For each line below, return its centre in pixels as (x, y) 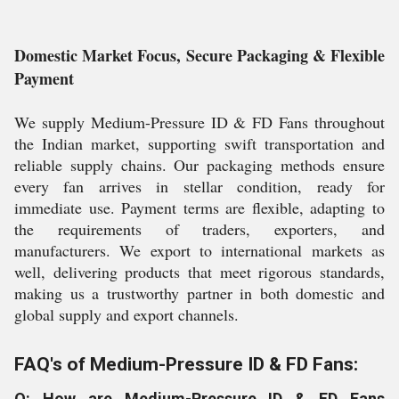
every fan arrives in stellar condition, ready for (199, 186)
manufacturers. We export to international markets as (199, 250)
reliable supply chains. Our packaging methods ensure (199, 165)
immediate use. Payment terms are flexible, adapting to (199, 208)
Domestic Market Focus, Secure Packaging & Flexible (199, 55)
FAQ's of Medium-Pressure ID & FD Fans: (186, 364)
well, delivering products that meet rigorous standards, (199, 272)
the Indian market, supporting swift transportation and (199, 143)
